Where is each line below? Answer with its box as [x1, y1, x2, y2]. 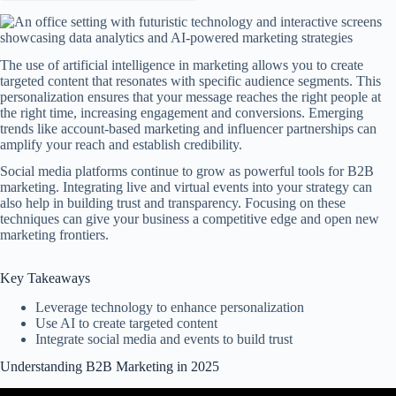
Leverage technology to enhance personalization [35, 299, 304, 315]
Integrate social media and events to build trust [35, 331, 293, 346]
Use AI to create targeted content [35, 315, 217, 331]
